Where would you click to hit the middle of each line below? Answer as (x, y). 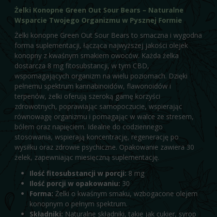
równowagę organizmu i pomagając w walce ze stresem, (104, 116)
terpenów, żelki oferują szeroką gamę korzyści (87, 96)
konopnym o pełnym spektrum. (78, 204)
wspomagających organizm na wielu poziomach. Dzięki (101, 76)
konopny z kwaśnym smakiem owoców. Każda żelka (97, 55)
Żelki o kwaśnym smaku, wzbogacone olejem (125, 194)
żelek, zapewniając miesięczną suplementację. (87, 157)
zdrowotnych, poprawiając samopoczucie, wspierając (98, 106)
